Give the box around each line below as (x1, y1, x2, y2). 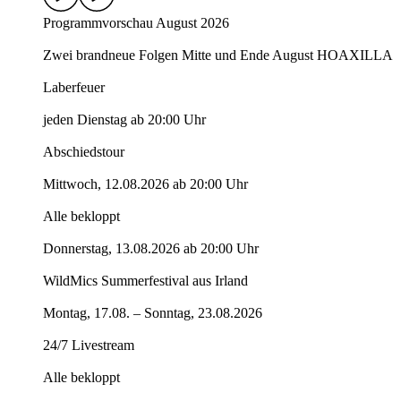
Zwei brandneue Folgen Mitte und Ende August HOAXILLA (43, 47, 393, 64)
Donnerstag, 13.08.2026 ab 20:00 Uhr (43, 241, 259, 257)
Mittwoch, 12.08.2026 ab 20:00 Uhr (43, 176, 248, 192)
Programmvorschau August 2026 (43, 15, 229, 31)
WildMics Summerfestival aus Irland (43, 273, 248, 289)
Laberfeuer (43, 80, 105, 96)
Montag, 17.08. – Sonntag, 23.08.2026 (43, 305, 262, 321)
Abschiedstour (43, 144, 124, 160)
